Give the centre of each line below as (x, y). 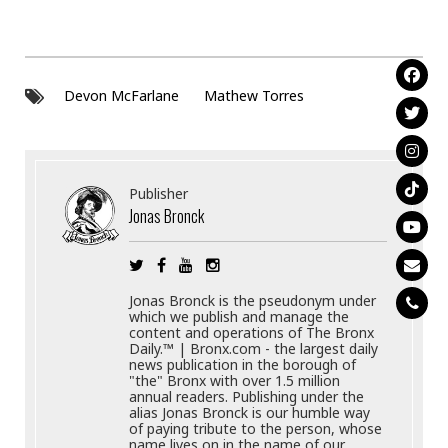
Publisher (159, 194)
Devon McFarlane (121, 96)
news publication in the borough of (243, 365)
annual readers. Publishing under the (247, 397)
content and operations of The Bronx (252, 333)
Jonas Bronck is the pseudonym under (253, 301)
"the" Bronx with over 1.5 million (235, 381)
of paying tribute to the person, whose (256, 429)
